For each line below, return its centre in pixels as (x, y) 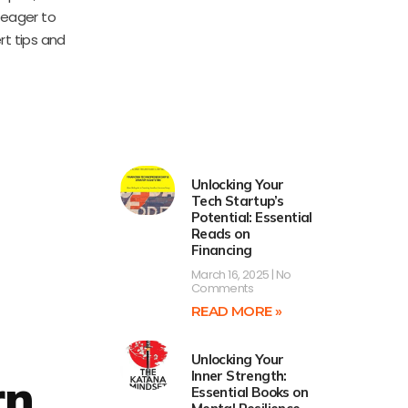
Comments (222, 289)
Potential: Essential (251, 218)
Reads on (220, 234)
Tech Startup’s (237, 201)
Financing (221, 250)
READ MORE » (236, 311)
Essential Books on (250, 393)
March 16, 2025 (231, 275)
